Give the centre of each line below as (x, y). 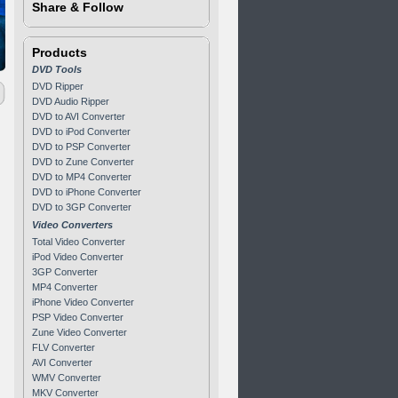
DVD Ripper (58, 86)
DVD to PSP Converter (81, 147)
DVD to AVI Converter (79, 116)
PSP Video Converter (78, 317)
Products (60, 52)
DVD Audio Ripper (71, 101)
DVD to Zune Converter (83, 162)
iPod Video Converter (78, 257)
